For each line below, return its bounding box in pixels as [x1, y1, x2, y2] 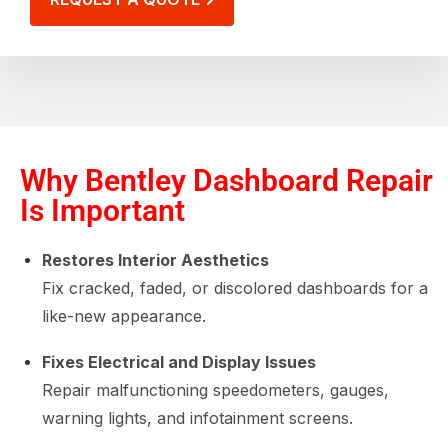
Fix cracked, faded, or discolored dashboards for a [42, 278, 428, 298]
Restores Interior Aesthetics [42, 250, 269, 270]
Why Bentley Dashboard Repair [20, 163, 433, 198]
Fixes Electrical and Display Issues [42, 352, 316, 372]
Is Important [20, 193, 185, 228]
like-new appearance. [42, 306, 206, 326]
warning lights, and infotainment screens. [42, 408, 353, 428]
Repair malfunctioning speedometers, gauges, [42, 380, 389, 400]
